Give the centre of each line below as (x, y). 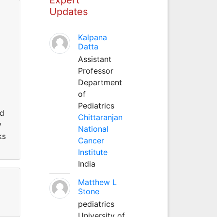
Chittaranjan (100, 117)
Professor (95, 70)
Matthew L (97, 182)
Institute (93, 152)
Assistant (94, 59)
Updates (68, 11)
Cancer (91, 140)
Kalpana (92, 37)
